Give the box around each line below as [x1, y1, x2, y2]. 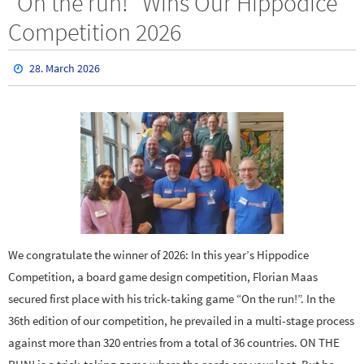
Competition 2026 [8, 15, 181, 47]
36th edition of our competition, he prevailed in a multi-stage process [8, 312, 354, 328]
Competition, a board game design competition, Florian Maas [8, 268, 318, 284]
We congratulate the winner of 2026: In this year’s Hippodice [8, 246, 309, 262]
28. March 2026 [29, 60, 101, 76]
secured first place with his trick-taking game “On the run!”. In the [8, 290, 335, 306]
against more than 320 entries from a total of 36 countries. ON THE [8, 334, 340, 350]
